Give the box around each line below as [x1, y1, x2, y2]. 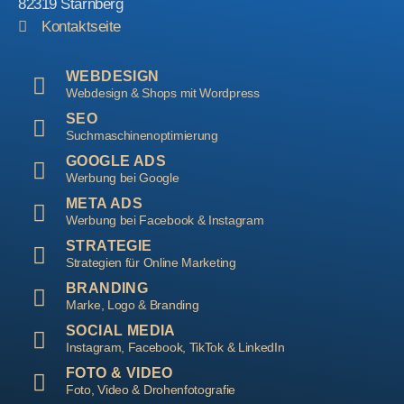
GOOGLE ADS [66, 152, 166, 169]
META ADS [66, 195, 143, 211]
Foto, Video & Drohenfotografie [66, 381, 235, 397]
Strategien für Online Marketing [66, 254, 236, 270]
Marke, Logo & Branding [66, 297, 199, 312]
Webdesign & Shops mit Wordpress [66, 85, 260, 100]
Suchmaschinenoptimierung [66, 127, 218, 142]
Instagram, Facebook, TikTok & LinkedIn [66, 339, 285, 354]
